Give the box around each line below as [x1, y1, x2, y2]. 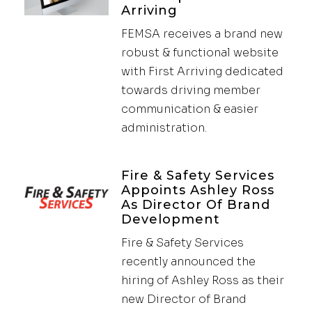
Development [120, 211, 220, 227]
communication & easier [120, 101, 258, 116]
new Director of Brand [120, 291, 247, 306]
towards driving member [120, 82, 260, 97]
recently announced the [120, 253, 256, 269]
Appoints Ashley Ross [120, 182, 274, 198]
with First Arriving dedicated [120, 63, 283, 79]
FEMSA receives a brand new [120, 26, 283, 41]
